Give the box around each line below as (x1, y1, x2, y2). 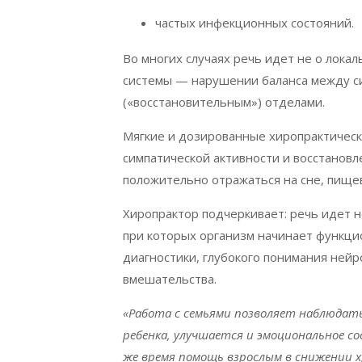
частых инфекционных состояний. (155, 15, 357, 32)
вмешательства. (123, 271, 217, 288)
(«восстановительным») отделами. (123, 94, 325, 111)
